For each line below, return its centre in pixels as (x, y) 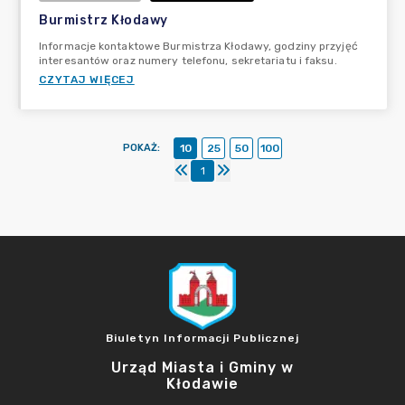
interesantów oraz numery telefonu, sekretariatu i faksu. (188, 61)
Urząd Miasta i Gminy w (202, 367)
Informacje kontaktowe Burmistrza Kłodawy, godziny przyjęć (198, 46)
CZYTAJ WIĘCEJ (87, 80)
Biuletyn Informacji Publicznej (202, 338)
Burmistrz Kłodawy (104, 20)
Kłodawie (202, 384)
